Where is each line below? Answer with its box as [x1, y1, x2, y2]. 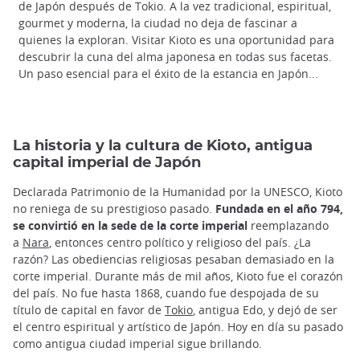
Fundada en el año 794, [215, 200, 343, 216]
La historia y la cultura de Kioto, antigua [13, 137, 313, 153]
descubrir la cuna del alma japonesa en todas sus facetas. [18, 48, 332, 64]
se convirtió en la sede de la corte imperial [13, 217, 247, 233]
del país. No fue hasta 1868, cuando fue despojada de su [13, 284, 319, 301]
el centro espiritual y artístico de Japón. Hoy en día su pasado [13, 318, 343, 334]
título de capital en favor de [13, 301, 165, 317]
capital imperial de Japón [13, 154, 201, 170]
